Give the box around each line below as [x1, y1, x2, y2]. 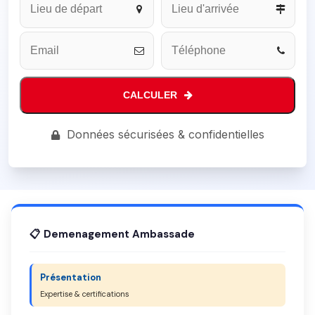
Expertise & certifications [40, 289, 129, 299]
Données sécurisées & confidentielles [66, 127, 264, 141]
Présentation [40, 271, 101, 283]
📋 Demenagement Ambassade [30, 227, 195, 241]
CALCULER [122, 89, 177, 101]
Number [19, 13, 59, 27]
